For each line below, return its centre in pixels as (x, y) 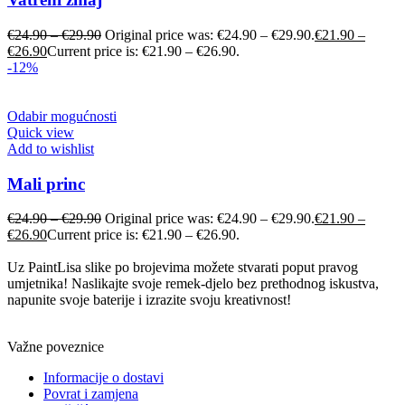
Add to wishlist (51, 148)
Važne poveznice (56, 347)
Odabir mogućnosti (62, 116)
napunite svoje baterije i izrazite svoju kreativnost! (149, 300)
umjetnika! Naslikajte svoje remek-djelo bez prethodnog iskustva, (193, 284)
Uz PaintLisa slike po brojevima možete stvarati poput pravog (183, 268)
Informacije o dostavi (104, 378)
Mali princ (46, 184)
